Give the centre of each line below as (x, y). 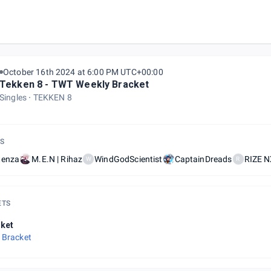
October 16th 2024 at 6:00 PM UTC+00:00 (83, 72)
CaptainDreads (203, 159)
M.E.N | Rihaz (57, 159)
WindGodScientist (129, 159)
